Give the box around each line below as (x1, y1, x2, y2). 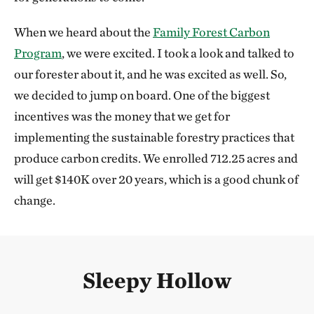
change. (14, 193, 57, 207)
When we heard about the (14, 25, 153, 39)
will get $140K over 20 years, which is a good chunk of (14, 172, 299, 186)
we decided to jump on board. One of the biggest (14, 88, 270, 102)
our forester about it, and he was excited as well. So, (14, 67, 287, 81)
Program (14, 46, 62, 60)
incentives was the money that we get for (14, 109, 230, 123)
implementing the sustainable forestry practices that (14, 130, 294, 144)
